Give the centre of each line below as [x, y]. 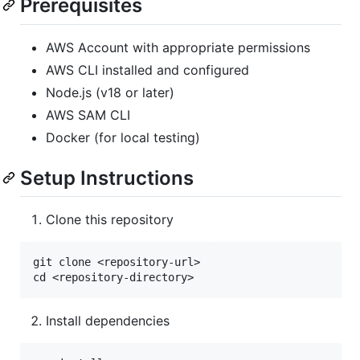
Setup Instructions [107, 178]
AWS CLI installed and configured [147, 70]
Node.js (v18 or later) [110, 92]
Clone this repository [110, 219]
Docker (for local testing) [123, 137]
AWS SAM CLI [88, 115]
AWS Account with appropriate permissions [178, 47]
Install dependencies [108, 320]
